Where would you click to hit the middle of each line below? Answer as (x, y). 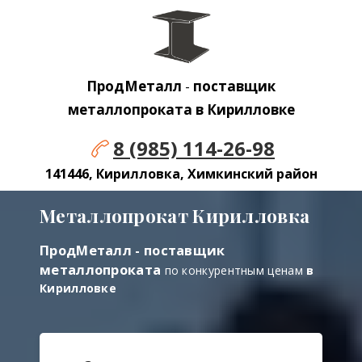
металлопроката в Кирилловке (181, 110)
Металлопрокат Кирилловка (175, 216)
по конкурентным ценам (234, 271)
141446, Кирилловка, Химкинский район (181, 174)
